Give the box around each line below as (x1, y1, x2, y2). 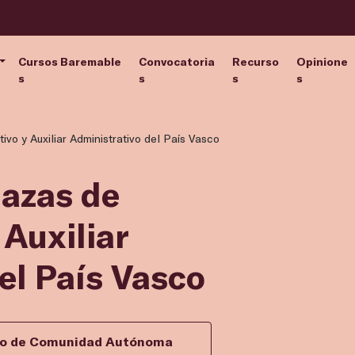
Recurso (231, 54, 279, 68)
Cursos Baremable (18, 54, 122, 68)
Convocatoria (138, 54, 215, 68)
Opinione (296, 54, 349, 68)
